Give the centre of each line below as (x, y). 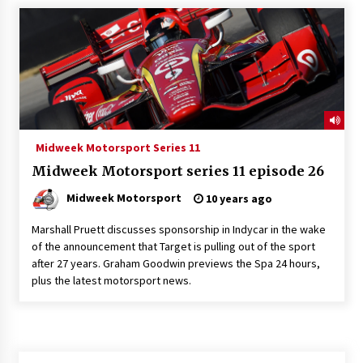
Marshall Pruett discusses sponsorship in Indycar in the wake (178, 229)
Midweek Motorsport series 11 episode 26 (177, 171)
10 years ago (237, 198)
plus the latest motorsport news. (126, 280)
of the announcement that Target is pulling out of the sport (173, 246)
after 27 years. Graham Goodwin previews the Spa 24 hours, (175, 263)
